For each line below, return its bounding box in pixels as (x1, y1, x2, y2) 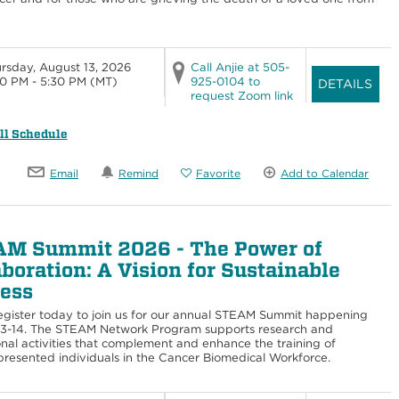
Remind (118, 166, 159, 180)
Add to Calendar (281, 166, 369, 180)
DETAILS (318, 77, 373, 92)
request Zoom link (190, 89, 293, 103)
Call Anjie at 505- (190, 61, 289, 75)
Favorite (196, 166, 240, 180)
